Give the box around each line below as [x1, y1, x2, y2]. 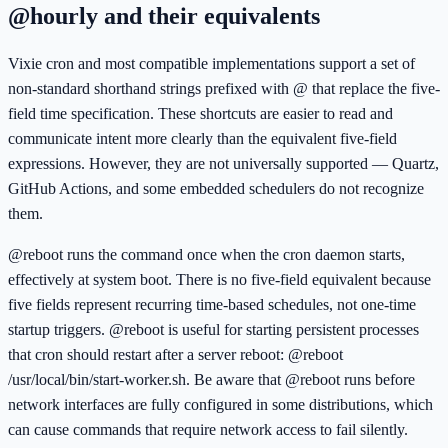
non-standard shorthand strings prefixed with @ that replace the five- [8, 79, 440, 97]
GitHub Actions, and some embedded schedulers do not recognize [8, 179, 424, 197]
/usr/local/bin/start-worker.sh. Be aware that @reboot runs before [8, 370, 415, 388]
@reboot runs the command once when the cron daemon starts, [8, 245, 405, 263]
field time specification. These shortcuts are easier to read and [8, 104, 393, 122]
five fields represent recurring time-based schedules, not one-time [8, 295, 416, 313]
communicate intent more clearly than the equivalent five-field [8, 129, 397, 147]
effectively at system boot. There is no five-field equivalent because [8, 270, 431, 288]
